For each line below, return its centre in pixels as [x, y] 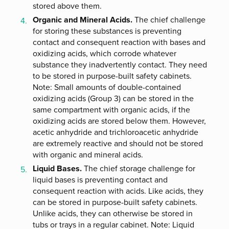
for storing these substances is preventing [107, 31]
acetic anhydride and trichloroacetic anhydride [116, 132]
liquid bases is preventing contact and [100, 180]
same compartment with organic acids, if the [111, 110]
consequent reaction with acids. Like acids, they [118, 191]
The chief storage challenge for [139, 168]
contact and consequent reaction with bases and [119, 42]
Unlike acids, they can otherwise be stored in [113, 213]
